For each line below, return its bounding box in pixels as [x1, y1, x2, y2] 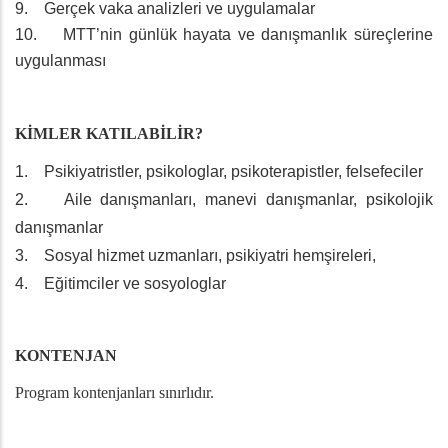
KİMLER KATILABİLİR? [15, 125, 203, 143]
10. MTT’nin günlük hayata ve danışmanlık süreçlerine [15, 26, 433, 44]
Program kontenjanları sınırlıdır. [15, 384, 214, 402]
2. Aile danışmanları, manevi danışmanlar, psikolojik [15, 191, 433, 209]
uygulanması [15, 52, 106, 70]
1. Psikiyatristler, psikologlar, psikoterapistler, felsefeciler [15, 163, 427, 181]
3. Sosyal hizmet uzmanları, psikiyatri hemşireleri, [15, 247, 380, 265]
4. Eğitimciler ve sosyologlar [15, 275, 226, 293]
